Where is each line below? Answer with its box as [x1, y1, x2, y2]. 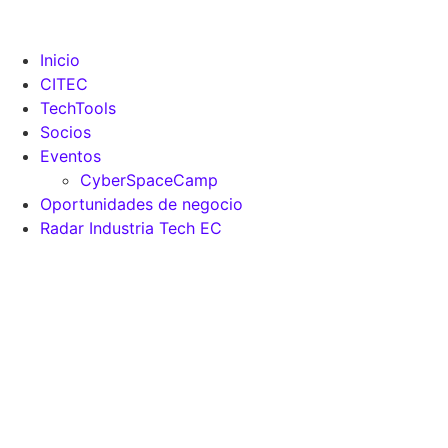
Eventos [40, 146, 101, 166]
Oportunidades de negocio [40, 194, 243, 214]
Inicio [40, 50, 80, 70]
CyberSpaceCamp [80, 170, 218, 190]
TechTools [40, 98, 116, 118]
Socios [40, 122, 91, 142]
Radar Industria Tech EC [40, 218, 222, 238]
